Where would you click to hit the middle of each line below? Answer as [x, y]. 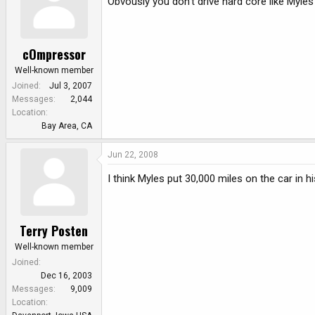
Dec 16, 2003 [66, 276]
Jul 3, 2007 [71, 85]
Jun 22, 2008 [133, 154]
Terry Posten [54, 231]
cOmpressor [54, 54]
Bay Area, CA [67, 126]
